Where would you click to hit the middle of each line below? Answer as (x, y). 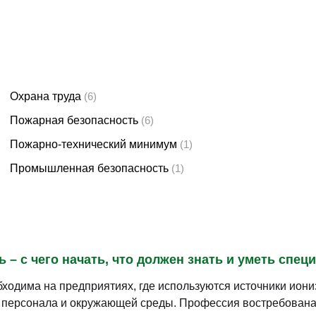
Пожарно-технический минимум (93, 144)
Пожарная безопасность (74, 120)
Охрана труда (45, 96)
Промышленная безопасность (89, 168)
